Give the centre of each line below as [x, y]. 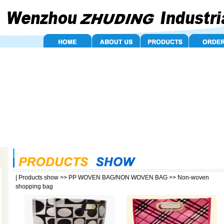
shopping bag [34, 186]
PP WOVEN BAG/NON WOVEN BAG [118, 177]
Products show [38, 177]
